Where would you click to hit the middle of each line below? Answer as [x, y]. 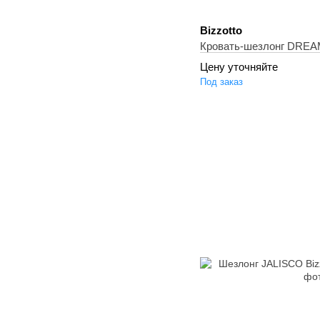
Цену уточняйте [239, 67]
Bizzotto [221, 30]
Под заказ [221, 82]
